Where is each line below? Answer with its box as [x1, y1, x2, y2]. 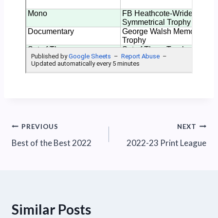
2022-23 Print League [127, 138, 206, 148]
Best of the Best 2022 [12, 138, 91, 148]
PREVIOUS [21, 122, 58, 130]
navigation [11, 141, 76, 158]
